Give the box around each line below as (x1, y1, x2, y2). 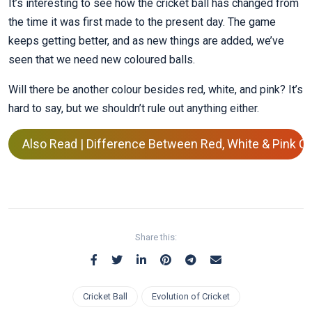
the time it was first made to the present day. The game (8, 15, 276, 29)
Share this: (135, 232, 177, 243)
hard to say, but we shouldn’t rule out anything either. (8, 102, 259, 116)
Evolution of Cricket (151, 291, 230, 302)
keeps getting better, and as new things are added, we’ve (8, 34, 284, 48)
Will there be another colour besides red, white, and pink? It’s (8, 83, 303, 97)
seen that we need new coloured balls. (8, 53, 195, 67)
